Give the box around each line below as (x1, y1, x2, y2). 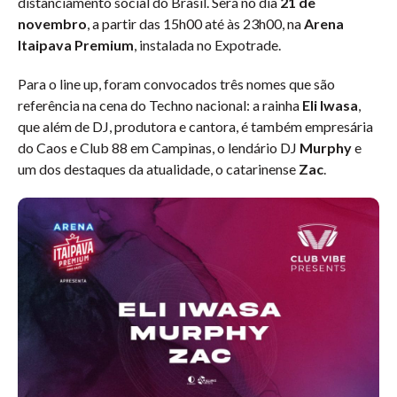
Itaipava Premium (18, 36, 134, 53)
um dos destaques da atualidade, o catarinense (18, 160, 299, 177)
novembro (18, 15, 87, 32)
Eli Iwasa (300, 97, 358, 113)
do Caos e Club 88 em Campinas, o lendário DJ (18, 139, 300, 156)
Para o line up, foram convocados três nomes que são (18, 75, 335, 92)
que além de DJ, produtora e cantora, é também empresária (18, 118, 373, 135)
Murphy (300, 139, 352, 156)
